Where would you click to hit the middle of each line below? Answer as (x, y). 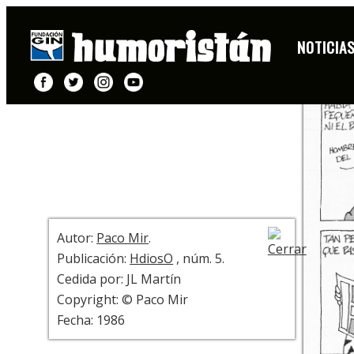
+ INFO (48, 48)
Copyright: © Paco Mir (123, 300)
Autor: (77, 238)
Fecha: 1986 (91, 320)
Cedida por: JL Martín (119, 279)
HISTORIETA (56, 18)
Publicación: (94, 259)
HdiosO (152, 259)
